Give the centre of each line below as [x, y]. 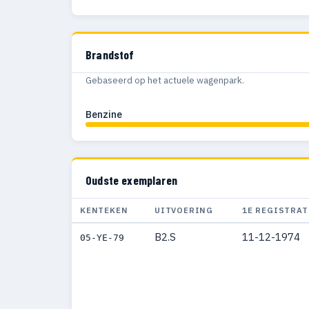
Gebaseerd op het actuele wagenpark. [165, 81]
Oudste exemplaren [131, 180]
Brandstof [110, 54]
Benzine [104, 115]
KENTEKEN [104, 210]
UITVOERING [184, 210]
